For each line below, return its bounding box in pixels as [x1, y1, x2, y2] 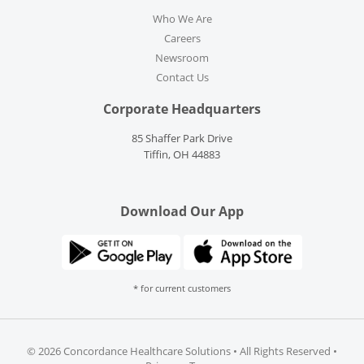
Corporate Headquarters [103, 99, 261, 118]
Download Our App [120, 202, 244, 221]
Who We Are [152, 11, 212, 27]
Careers [163, 31, 201, 46]
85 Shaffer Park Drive [132, 131, 232, 146]
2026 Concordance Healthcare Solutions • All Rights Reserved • [38, 343, 337, 358]
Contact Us [155, 70, 209, 85]
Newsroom [155, 50, 209, 66]
